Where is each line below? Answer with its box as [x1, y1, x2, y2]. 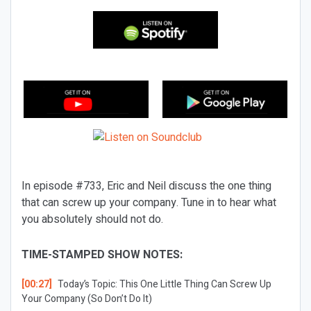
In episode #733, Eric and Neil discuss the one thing [22, 178, 271, 194]
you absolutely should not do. [22, 211, 163, 228]
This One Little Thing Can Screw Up [119, 277, 271, 292]
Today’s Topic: [55, 277, 117, 292]
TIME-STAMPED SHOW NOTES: [22, 246, 183, 263]
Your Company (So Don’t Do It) [22, 292, 152, 306]
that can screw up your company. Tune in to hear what [22, 194, 276, 211]
